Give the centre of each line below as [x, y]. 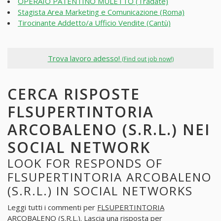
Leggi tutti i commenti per [52, 207]
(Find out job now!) [147, 59]
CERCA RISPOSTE [74, 94]
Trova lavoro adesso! [85, 58]
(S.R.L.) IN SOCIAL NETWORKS [100, 191]
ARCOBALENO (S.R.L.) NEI [109, 130]
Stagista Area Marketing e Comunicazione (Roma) [101, 12]
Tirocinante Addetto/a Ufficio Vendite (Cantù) [94, 22]
